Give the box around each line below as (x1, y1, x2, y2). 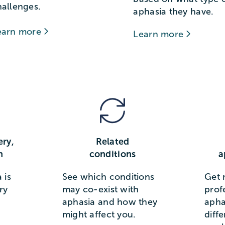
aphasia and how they (62, 197, 158, 207)
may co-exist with (62, 184, 139, 195)
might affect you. (62, 209, 136, 220)
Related (95, 137, 130, 147)
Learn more (133, 29, 186, 40)
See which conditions (62, 172, 155, 182)
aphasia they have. (133, 7, 214, 17)
